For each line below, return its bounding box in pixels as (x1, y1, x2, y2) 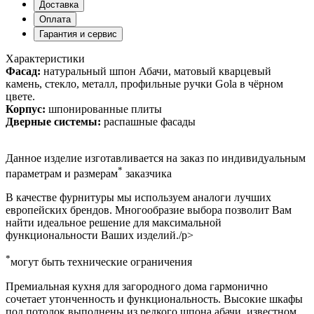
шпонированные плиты (46, 102, 162, 115)
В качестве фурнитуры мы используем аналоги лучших (6, 191, 271, 204)
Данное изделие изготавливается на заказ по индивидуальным (6, 151, 306, 164)
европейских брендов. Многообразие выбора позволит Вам (6, 204, 292, 217)
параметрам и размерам (6, 168, 118, 180)
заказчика (123, 168, 172, 180)
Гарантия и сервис (39, 28, 117, 39)
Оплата (39, 13, 71, 25)
